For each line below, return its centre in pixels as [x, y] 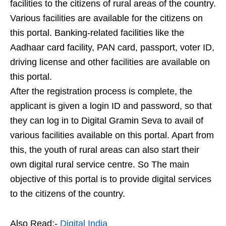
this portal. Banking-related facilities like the [97, 33]
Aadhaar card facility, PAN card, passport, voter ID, [112, 47]
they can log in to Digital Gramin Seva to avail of [107, 120]
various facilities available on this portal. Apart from [112, 135]
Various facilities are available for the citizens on [106, 18]
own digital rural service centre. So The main [100, 164]
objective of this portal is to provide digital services [111, 179]
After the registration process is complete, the [101, 91]
